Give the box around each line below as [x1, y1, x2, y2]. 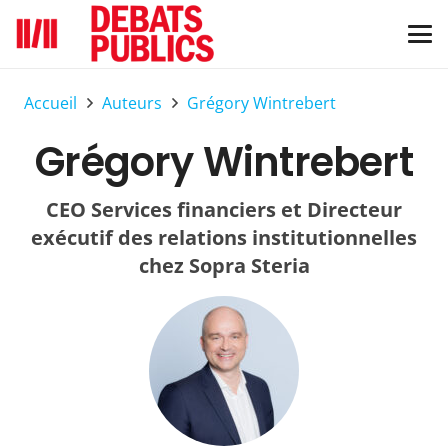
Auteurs [102, 92, 163, 114]
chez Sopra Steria [138, 252, 310, 279]
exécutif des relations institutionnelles [31, 224, 417, 251]
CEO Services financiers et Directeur [46, 196, 402, 223]
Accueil [24, 92, 77, 114]
